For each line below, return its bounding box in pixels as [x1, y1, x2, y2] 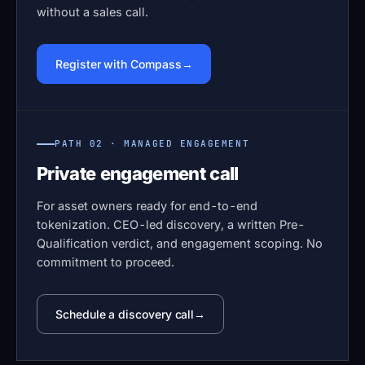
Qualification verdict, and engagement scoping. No [37, 236, 323, 251]
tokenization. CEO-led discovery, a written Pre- [37, 218, 305, 232]
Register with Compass [55, 57, 182, 72]
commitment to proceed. [37, 255, 174, 270]
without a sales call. [37, 5, 148, 20]
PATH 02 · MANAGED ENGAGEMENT [55, 138, 250, 150]
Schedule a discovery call [55, 307, 195, 322]
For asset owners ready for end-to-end [37, 199, 257, 213]
